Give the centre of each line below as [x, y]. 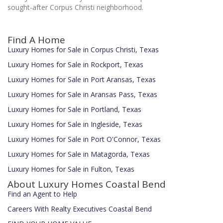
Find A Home [36, 40]
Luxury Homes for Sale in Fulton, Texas [71, 169]
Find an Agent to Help [42, 194]
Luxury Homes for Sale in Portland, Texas [74, 110]
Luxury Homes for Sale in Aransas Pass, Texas [82, 95]
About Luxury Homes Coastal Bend [87, 184]
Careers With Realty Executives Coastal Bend [80, 209]
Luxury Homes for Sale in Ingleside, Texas [75, 124]
